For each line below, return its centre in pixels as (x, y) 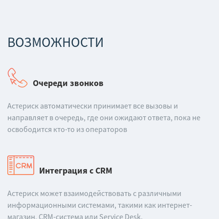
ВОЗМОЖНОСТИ (55, 42)
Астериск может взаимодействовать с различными (94, 193)
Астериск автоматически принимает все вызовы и (93, 105)
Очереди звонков (68, 83)
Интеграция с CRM (76, 170)
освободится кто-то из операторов (67, 129)
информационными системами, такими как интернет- (100, 205)
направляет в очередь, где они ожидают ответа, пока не (104, 117)
